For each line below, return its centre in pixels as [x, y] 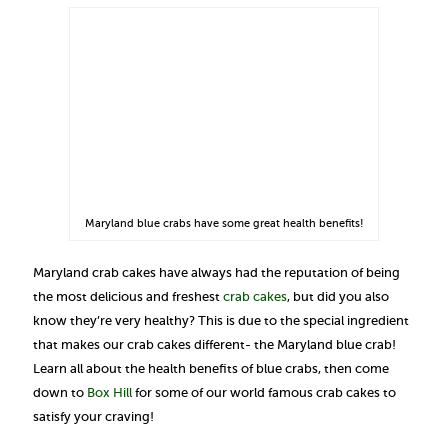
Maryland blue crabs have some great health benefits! [224, 223]
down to [60, 392]
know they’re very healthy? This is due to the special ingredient [221, 320]
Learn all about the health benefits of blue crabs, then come [211, 368]
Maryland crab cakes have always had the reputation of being [216, 272]
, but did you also [338, 296]
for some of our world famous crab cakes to [264, 392]
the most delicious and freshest [128, 296]
